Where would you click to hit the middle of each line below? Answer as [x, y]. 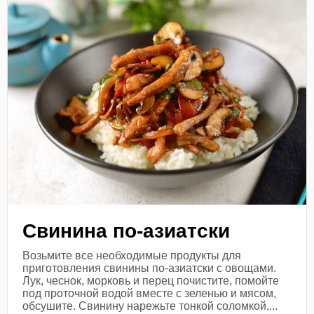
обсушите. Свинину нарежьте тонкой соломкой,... [150, 306]
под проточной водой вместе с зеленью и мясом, [150, 293]
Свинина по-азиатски [127, 231]
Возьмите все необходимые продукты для [132, 255]
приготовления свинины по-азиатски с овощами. [150, 268]
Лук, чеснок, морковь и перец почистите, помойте [151, 280]
